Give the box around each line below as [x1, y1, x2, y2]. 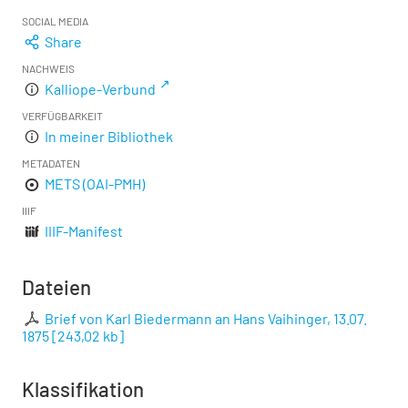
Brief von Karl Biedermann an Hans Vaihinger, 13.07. [45, 309, 368, 327]
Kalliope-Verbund [45, 79, 157, 97]
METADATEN [22, 156, 80, 169]
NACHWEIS [22, 61, 75, 75]
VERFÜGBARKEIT [22, 108, 103, 122]
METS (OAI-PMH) [45, 174, 146, 192]
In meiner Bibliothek [45, 127, 174, 145]
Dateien [22, 274, 91, 299]
